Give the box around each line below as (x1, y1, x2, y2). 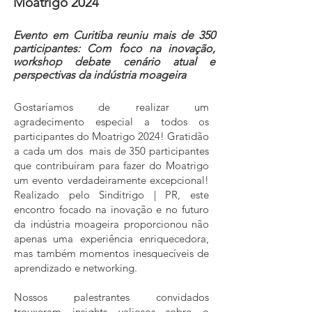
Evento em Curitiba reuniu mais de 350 (13, 29, 215, 42)
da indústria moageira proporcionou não (14, 217, 209, 231)
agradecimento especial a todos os (14, 115, 209, 128)
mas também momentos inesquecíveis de (14, 247, 209, 260)
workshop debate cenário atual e (13, 55, 215, 68)
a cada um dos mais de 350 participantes (14, 144, 209, 157)
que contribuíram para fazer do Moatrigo (14, 159, 209, 172)
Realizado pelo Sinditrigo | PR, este (14, 188, 209, 201)
